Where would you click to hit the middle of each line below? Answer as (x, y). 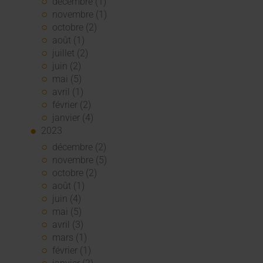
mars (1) (70, 238)
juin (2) (67, 66)
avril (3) (68, 225)
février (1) (72, 251)
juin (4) (67, 199)
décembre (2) (80, 147)
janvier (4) (73, 117)
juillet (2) (70, 53)
